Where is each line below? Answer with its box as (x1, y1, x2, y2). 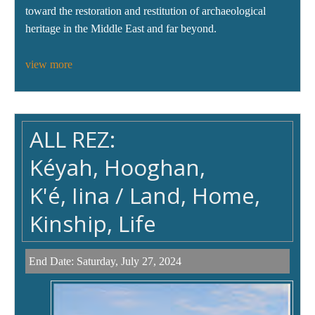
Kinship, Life (30, 208, 156, 239)
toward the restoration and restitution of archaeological (25, 5, 266, 18)
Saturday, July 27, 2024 (77, 255, 181, 268)
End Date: (29, 255, 77, 268)
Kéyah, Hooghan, (30, 152, 205, 183)
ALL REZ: (30, 124, 115, 155)
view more (25, 58, 72, 71)
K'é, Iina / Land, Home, (30, 180, 260, 211)
